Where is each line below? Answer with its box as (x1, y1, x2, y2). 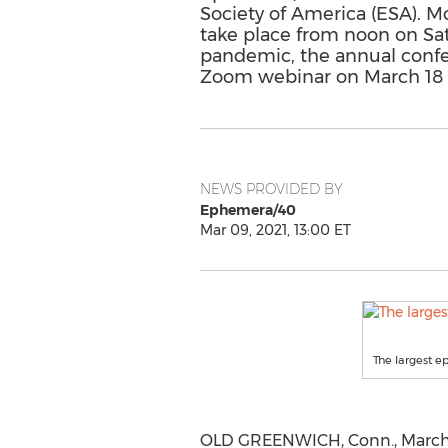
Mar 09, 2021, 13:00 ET (199, 221, 351, 239)
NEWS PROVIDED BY (199, 180, 343, 198)
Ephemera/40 (199, 201, 296, 219)
